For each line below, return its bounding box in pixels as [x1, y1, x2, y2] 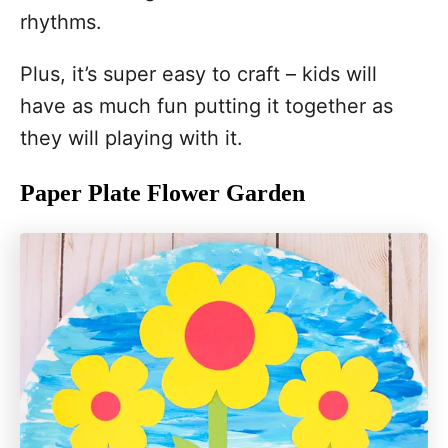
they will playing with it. [20, 126, 243, 150]
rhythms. [20, 10, 102, 34]
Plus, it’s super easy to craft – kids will [20, 62, 377, 86]
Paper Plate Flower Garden [20, 180, 305, 206]
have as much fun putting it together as [20, 94, 393, 118]
